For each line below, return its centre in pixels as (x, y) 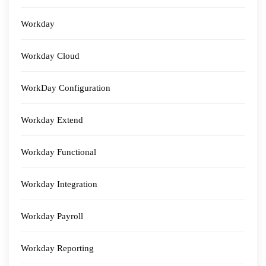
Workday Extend (52, 120)
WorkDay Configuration (66, 88)
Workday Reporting (57, 248)
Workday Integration (59, 184)
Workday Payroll (52, 216)
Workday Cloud (50, 56)
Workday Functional (58, 152)
